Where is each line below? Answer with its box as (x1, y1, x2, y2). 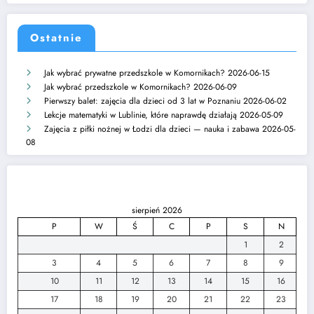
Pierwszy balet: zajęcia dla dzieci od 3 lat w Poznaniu (44, 94, 240, 107)
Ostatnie (30, 29, 83, 46)
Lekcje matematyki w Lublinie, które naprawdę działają (44, 108, 237, 121)
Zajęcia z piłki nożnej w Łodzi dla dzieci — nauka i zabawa (44, 122, 259, 135)
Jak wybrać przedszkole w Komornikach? (44, 80, 191, 93)
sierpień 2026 (132, 204, 182, 217)
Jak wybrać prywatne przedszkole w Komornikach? (44, 66, 225, 79)
